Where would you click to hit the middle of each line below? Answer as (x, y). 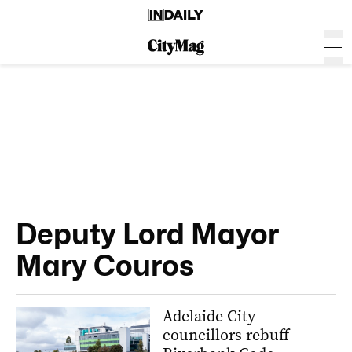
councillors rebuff (226, 335)
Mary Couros (105, 265)
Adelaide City (209, 316)
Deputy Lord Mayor (147, 234)
